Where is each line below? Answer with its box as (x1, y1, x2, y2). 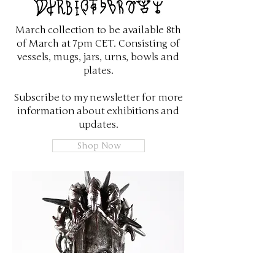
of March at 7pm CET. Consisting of (17, 37, 180, 50)
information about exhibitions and (17, 105, 179, 117)
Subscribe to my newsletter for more (13, 91, 184, 104)
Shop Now (76, 141, 121, 151)
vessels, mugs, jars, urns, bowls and (17, 51, 179, 63)
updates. (78, 118, 118, 131)
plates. (83, 64, 114, 77)
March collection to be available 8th (15, 24, 181, 36)
